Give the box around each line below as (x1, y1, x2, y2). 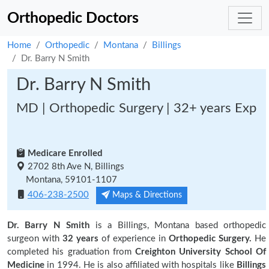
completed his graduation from (7, 247, 136, 256)
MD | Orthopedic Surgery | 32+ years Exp (16, 101, 256, 115)
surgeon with (7, 234, 62, 243)
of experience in (98, 234, 169, 243)
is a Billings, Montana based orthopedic (89, 221, 267, 230)
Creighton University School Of (135, 247, 267, 256)
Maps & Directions (110, 191, 182, 199)
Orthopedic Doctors (7, 10, 139, 26)
